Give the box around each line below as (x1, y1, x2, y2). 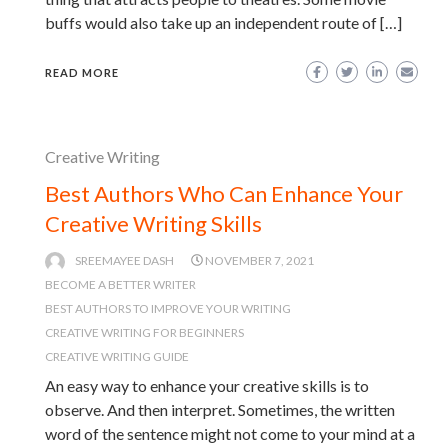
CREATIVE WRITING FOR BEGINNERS (45, 324, 244, 340)
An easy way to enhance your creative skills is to (45, 375, 369, 395)
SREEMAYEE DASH (75, 252, 174, 268)
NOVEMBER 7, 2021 (205, 252, 314, 268)
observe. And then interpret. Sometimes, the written (45, 399, 395, 419)
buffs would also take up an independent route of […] (45, 12, 402, 32)
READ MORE (45, 65, 119, 79)
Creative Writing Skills (45, 209, 262, 237)
